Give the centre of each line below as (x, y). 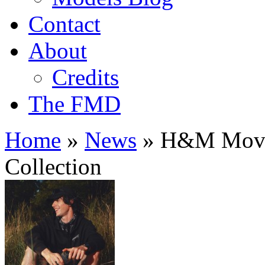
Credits (85, 77)
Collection (53, 167)
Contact (64, 24)
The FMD (75, 104)
